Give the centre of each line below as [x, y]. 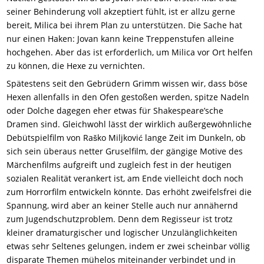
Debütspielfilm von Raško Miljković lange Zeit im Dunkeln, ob [126, 138]
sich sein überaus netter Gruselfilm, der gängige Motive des [125, 151]
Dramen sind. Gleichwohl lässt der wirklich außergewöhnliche [129, 124]
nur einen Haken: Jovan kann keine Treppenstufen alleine [121, 39]
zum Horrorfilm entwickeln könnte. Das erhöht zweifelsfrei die [129, 192]
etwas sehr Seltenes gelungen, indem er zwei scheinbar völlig [128, 246]
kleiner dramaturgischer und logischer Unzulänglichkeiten [122, 233]
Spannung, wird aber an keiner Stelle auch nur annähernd [123, 206]
